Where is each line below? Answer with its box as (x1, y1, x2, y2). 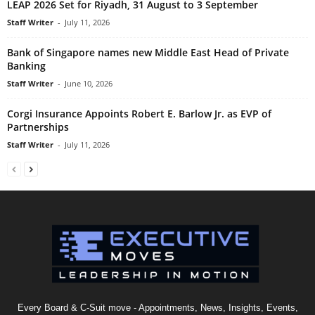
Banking (7, 59, 46, 73)
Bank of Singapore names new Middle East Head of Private (7, 46, 289, 60)
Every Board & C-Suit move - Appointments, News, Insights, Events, (17, 302, 298, 314)
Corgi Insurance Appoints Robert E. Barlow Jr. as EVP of (7, 107, 271, 121)
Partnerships (7, 120, 69, 134)
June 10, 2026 (65, 78, 112, 89)
